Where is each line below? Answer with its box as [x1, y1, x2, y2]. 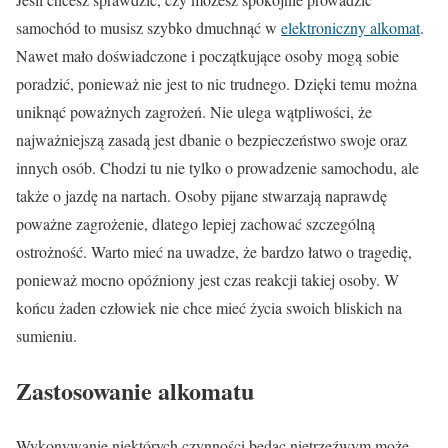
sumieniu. [16, 324, 77, 346]
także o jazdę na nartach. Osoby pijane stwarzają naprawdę [16, 184, 387, 206]
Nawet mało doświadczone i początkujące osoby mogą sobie [16, 44, 399, 66]
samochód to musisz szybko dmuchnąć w [16, 16, 281, 38]
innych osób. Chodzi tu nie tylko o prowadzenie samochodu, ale [16, 156, 419, 178]
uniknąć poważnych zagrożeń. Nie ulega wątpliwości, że [16, 100, 372, 122]
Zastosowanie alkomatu [16, 372, 254, 408]
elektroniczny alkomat [281, 16, 420, 38]
